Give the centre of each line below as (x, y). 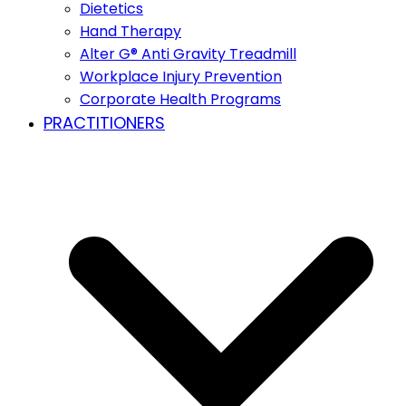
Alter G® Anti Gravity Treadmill (188, 53)
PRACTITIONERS (104, 122)
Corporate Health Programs (180, 99)
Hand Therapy (130, 31)
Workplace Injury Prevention (181, 76)
